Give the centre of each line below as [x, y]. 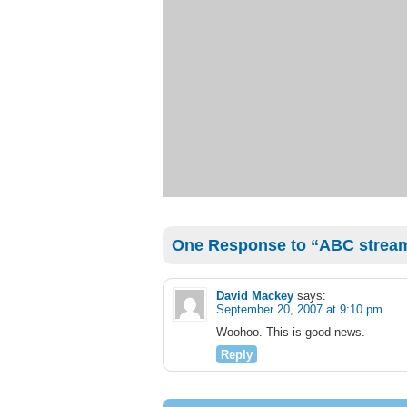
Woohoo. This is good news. [291, 332]
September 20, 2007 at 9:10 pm [299, 309]
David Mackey [255, 296]
